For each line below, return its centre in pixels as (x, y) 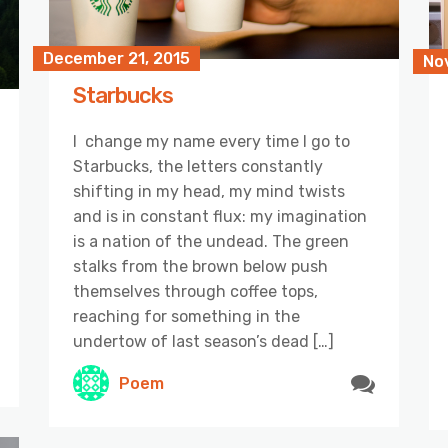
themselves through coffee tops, (195, 292)
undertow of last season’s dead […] (203, 342)
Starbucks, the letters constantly (198, 167)
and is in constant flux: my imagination (220, 217)
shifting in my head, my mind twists (209, 192)
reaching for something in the (186, 317)
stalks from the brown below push (200, 267)
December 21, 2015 (116, 59)
